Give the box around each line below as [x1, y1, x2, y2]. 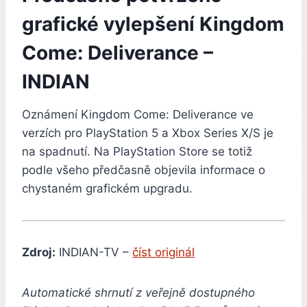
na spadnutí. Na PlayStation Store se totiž [22, 144, 252, 158]
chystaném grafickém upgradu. [22, 181, 193, 195]
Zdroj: [22, 245, 56, 259]
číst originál [132, 245, 195, 259]
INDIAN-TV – [56, 245, 132, 259]
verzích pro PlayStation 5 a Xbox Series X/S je [22, 125, 273, 140]
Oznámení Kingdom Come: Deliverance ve [22, 107, 254, 121]
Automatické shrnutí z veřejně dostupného [22, 285, 255, 299]
